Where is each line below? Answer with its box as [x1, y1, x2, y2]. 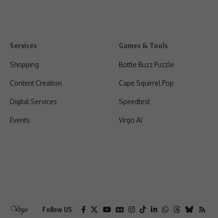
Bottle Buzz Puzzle [119, 60, 174, 69]
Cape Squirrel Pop [119, 78, 174, 87]
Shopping [10, 60, 39, 69]
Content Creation [10, 78, 62, 87]
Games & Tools [119, 40, 168, 50]
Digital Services [10, 97, 57, 106]
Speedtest [119, 97, 150, 106]
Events [10, 115, 30, 124]
